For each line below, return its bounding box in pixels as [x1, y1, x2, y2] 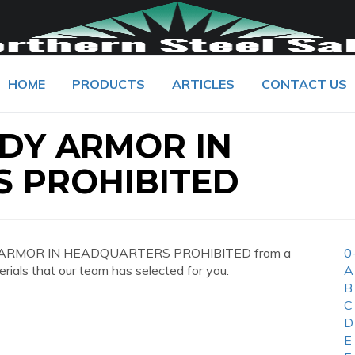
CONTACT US [261, 76, 347, 92]
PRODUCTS [72, 76, 145, 92]
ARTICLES [172, 76, 235, 92]
